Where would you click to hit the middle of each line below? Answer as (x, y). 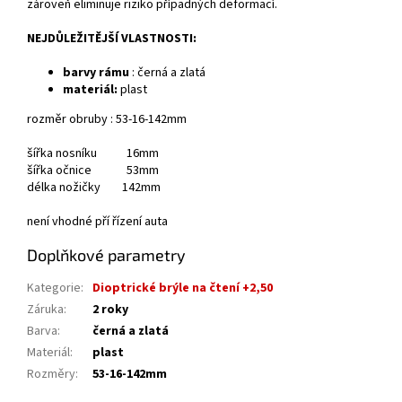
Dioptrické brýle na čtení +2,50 (183, 288)
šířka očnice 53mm (93, 171)
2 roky (110, 310)
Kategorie (54, 288)
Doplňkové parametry (106, 255)
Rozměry (51, 375)
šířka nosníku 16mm (93, 154)
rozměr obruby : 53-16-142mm (107, 120)
